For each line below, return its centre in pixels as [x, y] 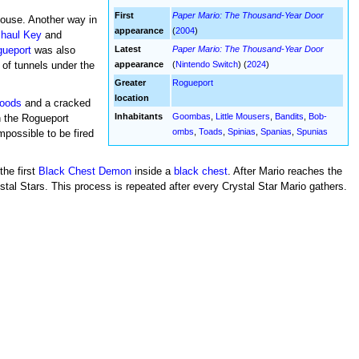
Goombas [192, 117]
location [132, 98]
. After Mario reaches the [284, 171]
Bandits [290, 117]
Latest [128, 49]
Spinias [242, 132]
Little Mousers [243, 117]
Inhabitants [139, 117]
